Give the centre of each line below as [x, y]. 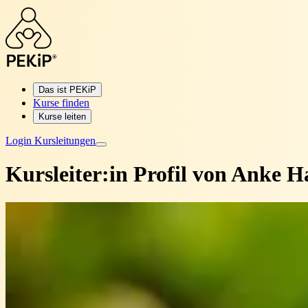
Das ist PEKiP [67, 90]
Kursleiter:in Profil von [116, 174]
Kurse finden [61, 103]
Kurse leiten [62, 117]
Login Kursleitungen [51, 141]
